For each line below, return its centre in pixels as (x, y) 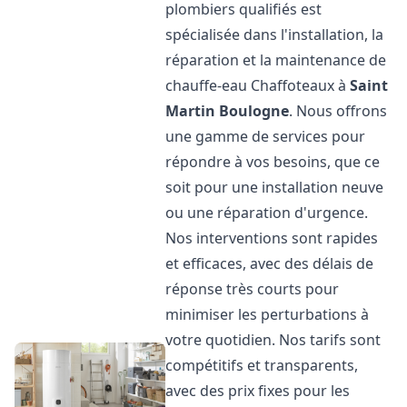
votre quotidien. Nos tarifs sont (273, 340)
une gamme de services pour (266, 136)
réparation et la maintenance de (276, 60)
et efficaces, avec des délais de (270, 263)
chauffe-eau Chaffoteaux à (258, 85)
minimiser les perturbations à (268, 314)
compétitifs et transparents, (262, 365)
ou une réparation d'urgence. (267, 213)
